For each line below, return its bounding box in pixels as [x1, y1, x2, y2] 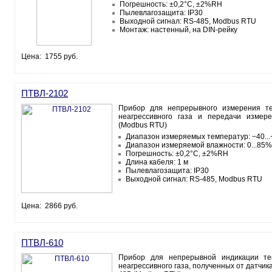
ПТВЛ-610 [21, 237, 63, 248]
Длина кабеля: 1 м [126, 158, 188, 166]
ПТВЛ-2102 [21, 88, 68, 98]
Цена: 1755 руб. [21, 52, 78, 61]
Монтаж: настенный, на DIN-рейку [120, 25, 237, 34]
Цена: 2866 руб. [21, 202, 78, 210]
